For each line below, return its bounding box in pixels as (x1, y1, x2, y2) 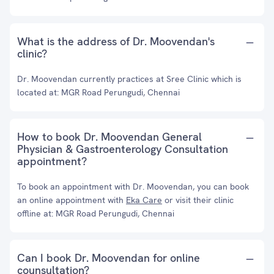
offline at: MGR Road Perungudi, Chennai (17, 208, 174, 219)
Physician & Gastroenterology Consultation (17, 142, 228, 156)
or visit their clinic (162, 194, 234, 206)
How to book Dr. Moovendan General (17, 130, 202, 144)
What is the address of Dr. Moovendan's (17, 34, 215, 48)
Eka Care (126, 194, 162, 206)
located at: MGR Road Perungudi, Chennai (17, 87, 180, 98)
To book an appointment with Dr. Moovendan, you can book (17, 181, 249, 192)
